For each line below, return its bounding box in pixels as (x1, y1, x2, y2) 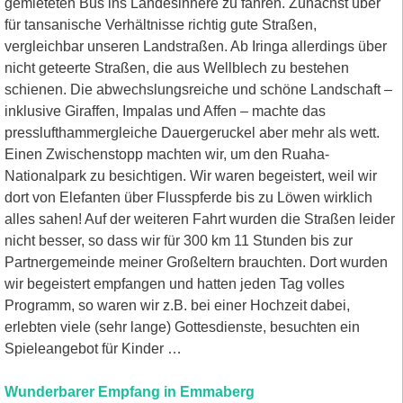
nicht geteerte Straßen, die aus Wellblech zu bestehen (4, 60, 349, 76)
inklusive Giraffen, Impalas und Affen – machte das (4, 103, 326, 120)
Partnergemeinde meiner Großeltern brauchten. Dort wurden (4, 255, 388, 271)
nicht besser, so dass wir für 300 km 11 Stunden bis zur (4, 233, 353, 249)
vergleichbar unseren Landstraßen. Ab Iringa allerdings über (4, 39, 387, 55)
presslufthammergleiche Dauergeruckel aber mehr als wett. (4, 125, 380, 141)
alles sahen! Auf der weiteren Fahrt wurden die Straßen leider (4, 211, 395, 228)
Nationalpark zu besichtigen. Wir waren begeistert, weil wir (4, 168, 377, 184)
